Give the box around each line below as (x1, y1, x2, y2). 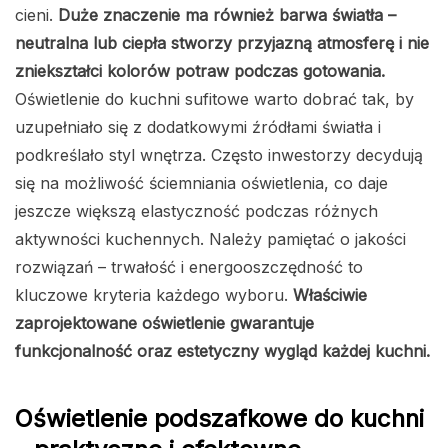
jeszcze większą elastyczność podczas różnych (15, 201, 378, 222)
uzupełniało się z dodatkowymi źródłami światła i (15, 117, 381, 138)
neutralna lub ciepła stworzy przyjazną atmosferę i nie (15, 33, 429, 54)
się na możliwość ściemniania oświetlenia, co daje (15, 173, 388, 194)
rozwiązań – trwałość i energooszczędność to (15, 257, 363, 278)
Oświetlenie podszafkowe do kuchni (15, 404, 424, 434)
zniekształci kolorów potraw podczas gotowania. (15, 61, 385, 82)
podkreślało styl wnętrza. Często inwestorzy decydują (15, 145, 423, 166)
